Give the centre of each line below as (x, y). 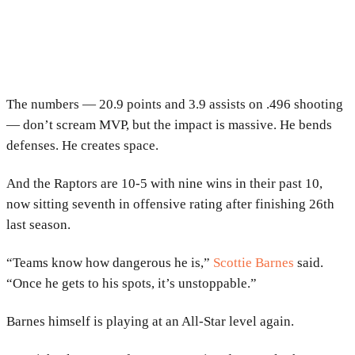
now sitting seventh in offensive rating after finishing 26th (170, 204)
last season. (38, 224)
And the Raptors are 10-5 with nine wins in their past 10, (164, 183)
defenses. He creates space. (82, 145)
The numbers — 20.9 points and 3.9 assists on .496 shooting (175, 104)
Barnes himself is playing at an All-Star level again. (150, 321)
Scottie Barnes (254, 262)
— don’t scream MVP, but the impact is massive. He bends (169, 124)
